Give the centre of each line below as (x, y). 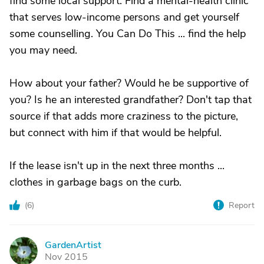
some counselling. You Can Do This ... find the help (128, 34)
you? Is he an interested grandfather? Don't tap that (131, 100)
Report (242, 205)
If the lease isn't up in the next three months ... (117, 166)
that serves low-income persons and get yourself (124, 17)
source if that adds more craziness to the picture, (124, 116)
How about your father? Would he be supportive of (129, 83)
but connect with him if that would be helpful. (115, 133)
